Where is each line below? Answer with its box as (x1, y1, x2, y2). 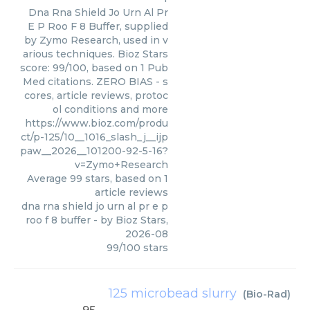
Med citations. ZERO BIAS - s (23, 75, 168, 88)
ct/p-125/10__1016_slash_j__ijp (21, 131, 168, 143)
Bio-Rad (246, 288, 287, 300)
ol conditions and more (53, 103, 168, 116)
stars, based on (82, 172, 164, 185)
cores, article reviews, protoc (24, 89, 168, 102)
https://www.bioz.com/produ (25, 117, 168, 129)
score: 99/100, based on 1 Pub (20, 62, 168, 74)
